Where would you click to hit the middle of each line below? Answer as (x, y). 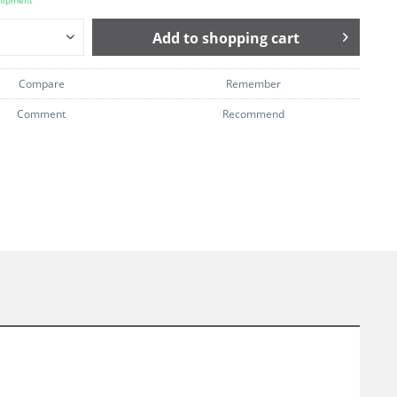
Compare (41, 84)
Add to (176, 38)
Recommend (254, 114)
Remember (254, 84)
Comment (42, 114)
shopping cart (251, 38)
